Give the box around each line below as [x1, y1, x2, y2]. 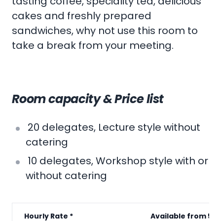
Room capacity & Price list [12, 91, 164, 108]
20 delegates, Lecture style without [28, 120, 200, 135]
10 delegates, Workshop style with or [28, 154, 208, 168]
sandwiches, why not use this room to [12, 24, 198, 38]
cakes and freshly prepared [12, 9, 151, 23]
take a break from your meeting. [12, 38, 174, 53]
